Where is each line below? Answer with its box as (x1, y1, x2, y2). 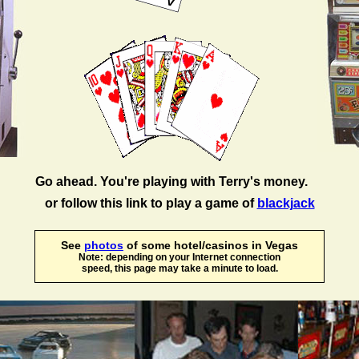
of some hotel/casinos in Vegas (123, 239, 298, 252)
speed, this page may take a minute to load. (81, 263, 278, 274)
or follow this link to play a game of (44, 196, 257, 210)
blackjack (256, 196, 315, 210)
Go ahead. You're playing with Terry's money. (34, 175, 308, 188)
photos (84, 239, 123, 252)
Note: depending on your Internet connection (79, 252, 280, 263)
